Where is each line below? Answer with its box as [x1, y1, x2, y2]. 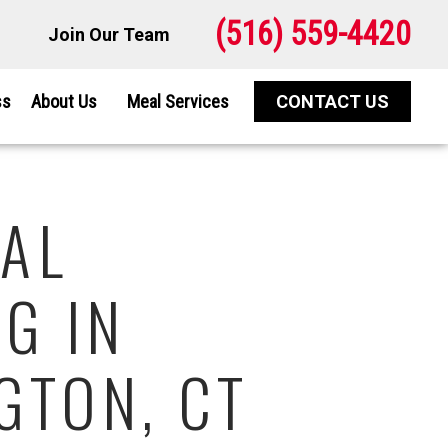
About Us [31, 90, 98, 112]
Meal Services [127, 90, 230, 112]
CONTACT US [276, 91, 390, 113]
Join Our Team [47, 23, 170, 45]
